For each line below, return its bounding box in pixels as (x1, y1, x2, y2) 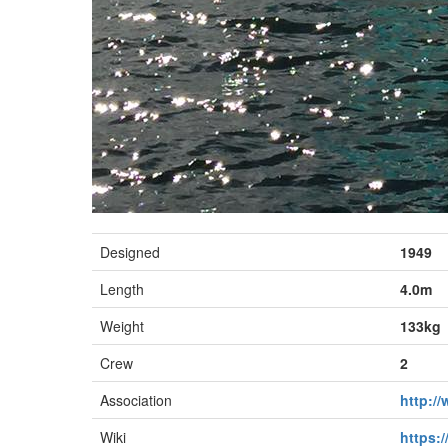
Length (100, 279, 144, 299)
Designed (100, 242, 160, 262)
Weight (100, 316, 144, 336)
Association (100, 390, 172, 410)
